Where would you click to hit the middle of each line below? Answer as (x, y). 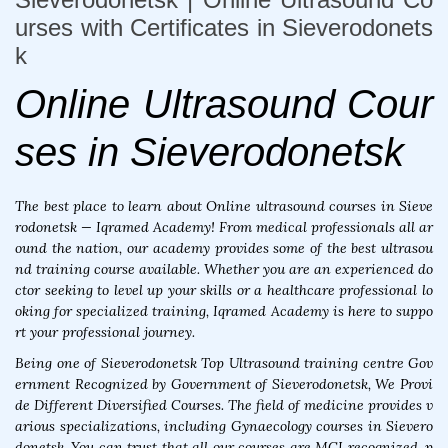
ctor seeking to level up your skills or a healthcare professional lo (224, 290)
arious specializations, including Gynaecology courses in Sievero (224, 426)
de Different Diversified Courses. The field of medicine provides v (224, 405)
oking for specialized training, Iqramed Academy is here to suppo (224, 311)
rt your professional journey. (105, 332)
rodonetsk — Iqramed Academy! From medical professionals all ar (224, 227)
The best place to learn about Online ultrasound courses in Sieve (224, 206)
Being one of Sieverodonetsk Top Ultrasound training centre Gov (224, 363)
